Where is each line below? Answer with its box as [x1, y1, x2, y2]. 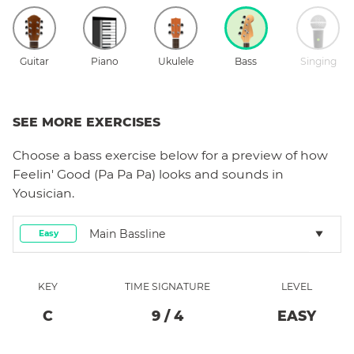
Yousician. [13, 185, 74, 201]
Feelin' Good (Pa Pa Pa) [13, 166, 156, 182]
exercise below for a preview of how [102, 147, 328, 163]
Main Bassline [89, 226, 165, 241]
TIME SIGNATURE [125, 280, 210, 292]
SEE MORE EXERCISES [13, 114, 160, 130]
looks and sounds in [156, 166, 284, 182]
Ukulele [157, 55, 194, 67]
